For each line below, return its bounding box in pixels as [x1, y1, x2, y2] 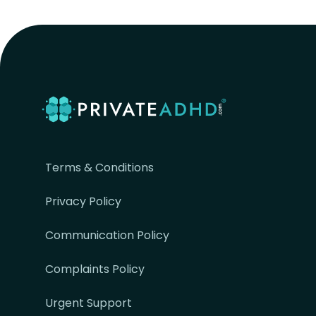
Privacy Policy [45, 193, 121, 210]
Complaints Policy [45, 261, 145, 278]
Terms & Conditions [45, 159, 154, 176]
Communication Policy [45, 227, 169, 244]
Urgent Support [45, 295, 132, 312]
